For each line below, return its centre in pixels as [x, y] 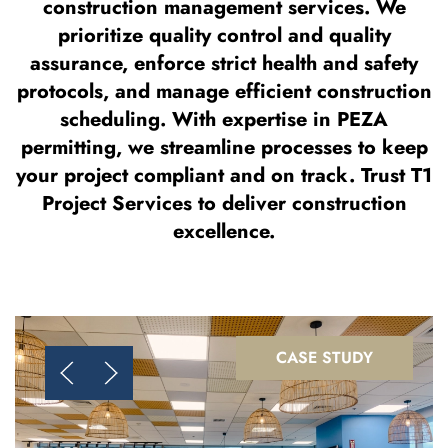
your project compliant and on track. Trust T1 [224, 175]
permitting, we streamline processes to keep [224, 147]
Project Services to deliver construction [224, 203]
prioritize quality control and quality [224, 35]
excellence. [224, 231]
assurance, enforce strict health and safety [224, 63]
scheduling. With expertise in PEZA [224, 119]
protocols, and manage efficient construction [224, 91]
